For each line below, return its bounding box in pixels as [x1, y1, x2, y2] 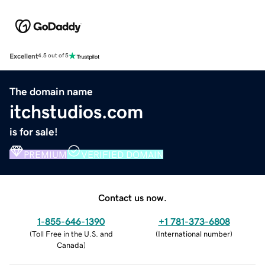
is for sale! [9, 126, 58, 137]
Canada [56, 241, 83, 249]
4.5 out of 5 [38, 53, 69, 59]
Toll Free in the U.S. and [31, 230, 113, 238]
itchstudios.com [9, 102, 143, 121]
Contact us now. [98, 192, 167, 202]
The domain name [9, 86, 93, 97]
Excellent [9, 52, 38, 60]
